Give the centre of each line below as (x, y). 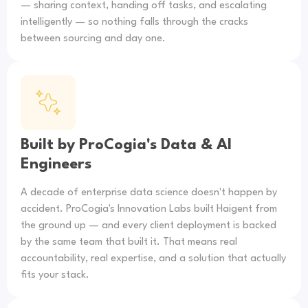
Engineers (56, 164)
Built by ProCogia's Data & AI (126, 145)
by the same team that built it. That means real (129, 242)
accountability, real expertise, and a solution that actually (153, 258)
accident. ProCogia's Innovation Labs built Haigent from (149, 209)
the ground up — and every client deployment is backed (148, 225)
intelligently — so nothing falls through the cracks (134, 22)
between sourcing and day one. (93, 38)
